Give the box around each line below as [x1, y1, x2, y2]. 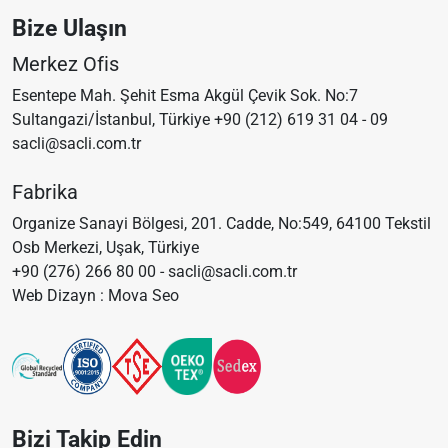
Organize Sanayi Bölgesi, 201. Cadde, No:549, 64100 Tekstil [12, 213, 431, 233]
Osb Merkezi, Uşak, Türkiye [12, 237, 199, 257]
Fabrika [12, 179, 78, 204]
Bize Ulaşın [12, 13, 127, 42]
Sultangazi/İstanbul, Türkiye [12, 109, 214, 129]
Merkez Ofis [12, 51, 119, 76]
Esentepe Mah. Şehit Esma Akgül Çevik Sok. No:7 [12, 85, 358, 105]
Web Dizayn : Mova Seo [12, 285, 179, 305]
